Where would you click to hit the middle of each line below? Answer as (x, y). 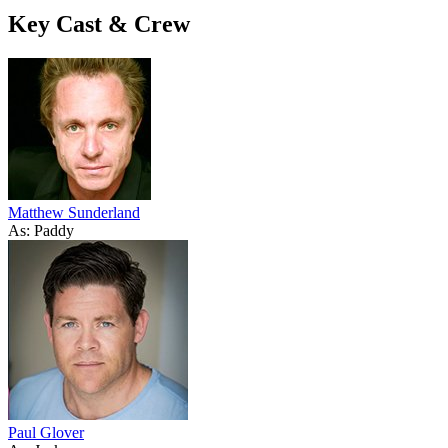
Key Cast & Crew (99, 23)
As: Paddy (41, 230)
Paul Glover (46, 432)
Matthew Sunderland (74, 212)
